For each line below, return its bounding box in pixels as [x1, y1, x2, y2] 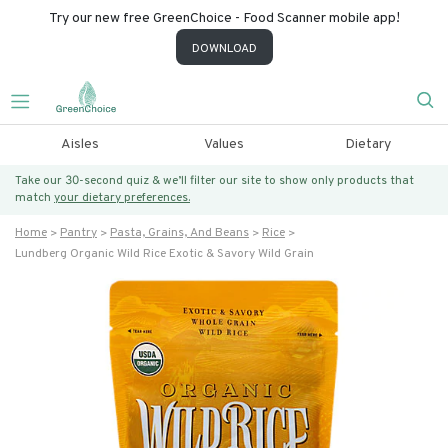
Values [203, 136, 244, 153]
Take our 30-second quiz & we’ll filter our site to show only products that [15, 173, 414, 189]
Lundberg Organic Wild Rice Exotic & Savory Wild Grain [15, 246, 314, 262]
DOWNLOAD [191, 41, 257, 57]
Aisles [60, 136, 99, 153]
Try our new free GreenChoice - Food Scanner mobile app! [48, 10, 400, 27]
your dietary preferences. [54, 190, 190, 206]
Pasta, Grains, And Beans [110, 225, 249, 241]
